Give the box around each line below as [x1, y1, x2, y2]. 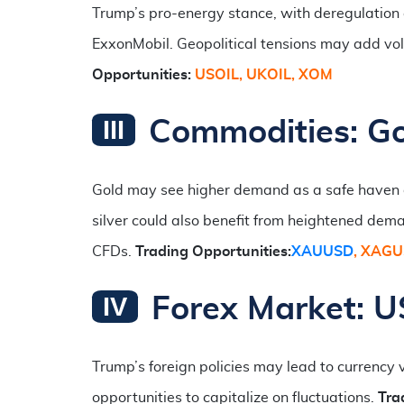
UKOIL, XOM [246, 67, 333, 82]
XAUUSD [291, 243, 353, 259]
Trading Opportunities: [135, 243, 291, 259]
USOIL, [195, 67, 243, 82]
